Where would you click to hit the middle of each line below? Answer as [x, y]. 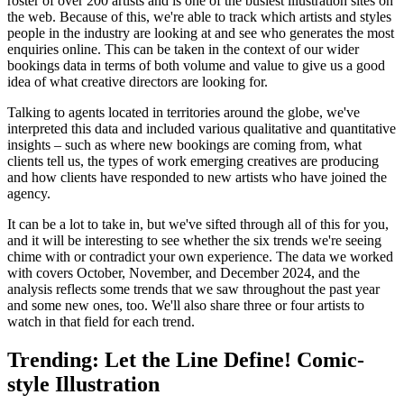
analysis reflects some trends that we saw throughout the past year [193, 289]
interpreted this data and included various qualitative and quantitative [202, 128]
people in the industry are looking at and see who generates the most [201, 32]
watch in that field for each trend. [101, 321]
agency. [29, 193]
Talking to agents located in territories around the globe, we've [184, 112]
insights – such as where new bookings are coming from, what [184, 144]
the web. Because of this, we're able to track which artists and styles [199, 16]
